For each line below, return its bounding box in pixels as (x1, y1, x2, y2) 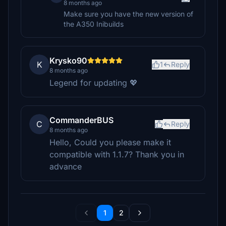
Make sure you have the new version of (64, 10, 193, 18)
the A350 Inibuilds (64, 20, 124, 28)
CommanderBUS (49, 115, 114, 125)
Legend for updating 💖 (49, 78, 138, 88)
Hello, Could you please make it (49, 137, 171, 147)
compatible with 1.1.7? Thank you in (49, 149, 184, 159)
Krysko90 (49, 55, 87, 66)
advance (49, 161, 82, 172)
